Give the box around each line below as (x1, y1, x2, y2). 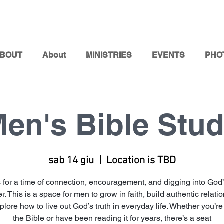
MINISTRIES (85, 50, 132, 60)
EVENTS (151, 50, 185, 60)
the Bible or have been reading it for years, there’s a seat (12, 213, 211, 223)
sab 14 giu (48, 154, 94, 167)
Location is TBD (106, 154, 176, 167)
